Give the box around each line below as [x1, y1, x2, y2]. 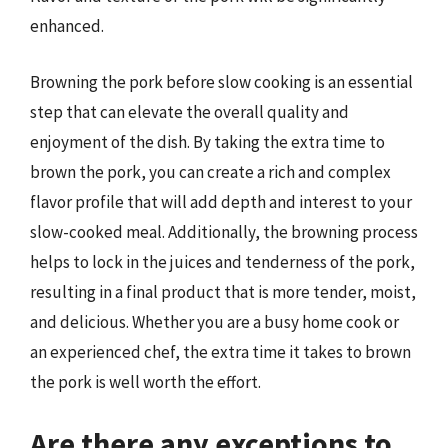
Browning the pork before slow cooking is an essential [30, 70, 413, 93]
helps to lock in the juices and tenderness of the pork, [30, 250, 415, 273]
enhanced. [30, 15, 104, 37]
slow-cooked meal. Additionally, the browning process [30, 220, 418, 243]
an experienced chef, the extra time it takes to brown [30, 340, 411, 363]
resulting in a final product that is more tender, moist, [30, 280, 416, 303]
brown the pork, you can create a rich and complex [30, 160, 391, 183]
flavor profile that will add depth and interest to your [30, 190, 412, 213]
